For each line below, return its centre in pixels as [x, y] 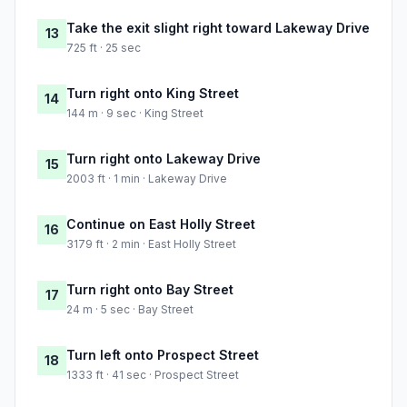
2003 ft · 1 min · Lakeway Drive [147, 179]
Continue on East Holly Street [161, 224]
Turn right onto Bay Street [150, 290]
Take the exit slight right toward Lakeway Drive [218, 28]
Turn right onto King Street [153, 94]
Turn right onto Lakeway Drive [164, 159]
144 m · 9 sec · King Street [135, 114]
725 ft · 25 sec [104, 48]
